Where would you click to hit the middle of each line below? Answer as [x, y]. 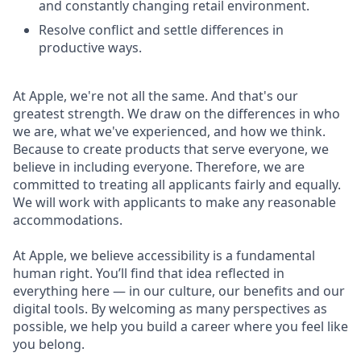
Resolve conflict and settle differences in [161, 30]
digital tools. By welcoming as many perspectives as [170, 309]
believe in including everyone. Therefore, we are [159, 167]
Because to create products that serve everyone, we [171, 149]
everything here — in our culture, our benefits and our [179, 291]
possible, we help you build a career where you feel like [180, 326]
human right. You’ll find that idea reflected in [149, 273]
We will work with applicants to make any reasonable [174, 202]
